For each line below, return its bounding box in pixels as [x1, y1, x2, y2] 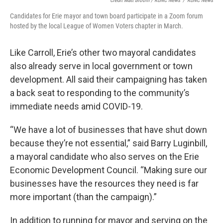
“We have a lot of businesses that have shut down [10, 124, 207, 135]
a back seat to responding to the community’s [10, 88, 190, 99]
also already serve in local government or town [10, 61, 193, 72]
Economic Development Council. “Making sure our [10, 165, 207, 176]
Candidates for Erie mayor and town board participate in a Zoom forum [10, 12, 203, 20]
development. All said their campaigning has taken [10, 74, 207, 85]
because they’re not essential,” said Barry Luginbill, [10, 138, 207, 149]
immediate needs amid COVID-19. [10, 101, 145, 112]
